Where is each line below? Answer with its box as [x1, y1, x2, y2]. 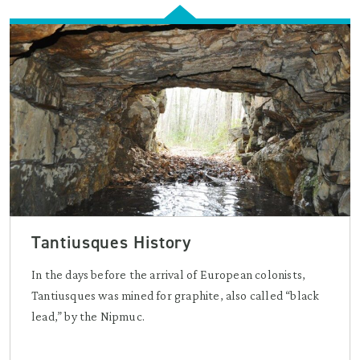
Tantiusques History [31, 230, 191, 254]
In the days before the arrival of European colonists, [31, 267, 306, 281]
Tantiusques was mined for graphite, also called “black [31, 288, 320, 302]
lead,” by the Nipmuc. [31, 309, 145, 323]
